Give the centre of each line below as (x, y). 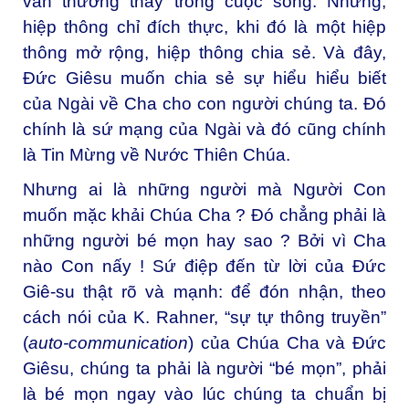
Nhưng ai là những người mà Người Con (204, 189)
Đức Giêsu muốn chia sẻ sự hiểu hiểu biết (204, 78)
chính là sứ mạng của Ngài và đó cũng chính (204, 129)
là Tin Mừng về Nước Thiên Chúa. (157, 154)
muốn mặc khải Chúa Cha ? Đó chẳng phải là (204, 215)
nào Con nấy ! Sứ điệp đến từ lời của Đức (204, 266)
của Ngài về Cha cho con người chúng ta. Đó (204, 103)
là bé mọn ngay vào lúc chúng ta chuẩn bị (204, 393)
